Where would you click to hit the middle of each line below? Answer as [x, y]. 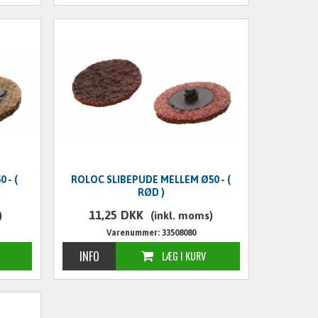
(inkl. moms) [182, 215]
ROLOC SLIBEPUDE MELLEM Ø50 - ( [151, 179]
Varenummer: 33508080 [151, 232]
